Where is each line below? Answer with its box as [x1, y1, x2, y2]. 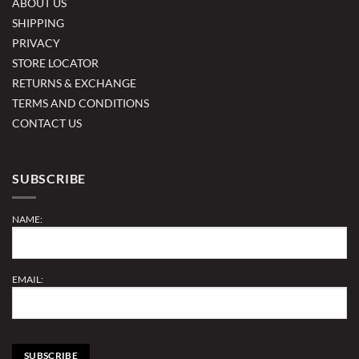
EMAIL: [12, 273, 43, 286]
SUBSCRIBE [12, 170, 87, 186]
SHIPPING [12, 15, 64, 30]
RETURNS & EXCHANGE [12, 75, 136, 90]
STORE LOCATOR [12, 55, 99, 70]
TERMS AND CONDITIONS [12, 95, 149, 110]
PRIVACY [12, 35, 60, 50]
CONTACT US [12, 115, 82, 130]
